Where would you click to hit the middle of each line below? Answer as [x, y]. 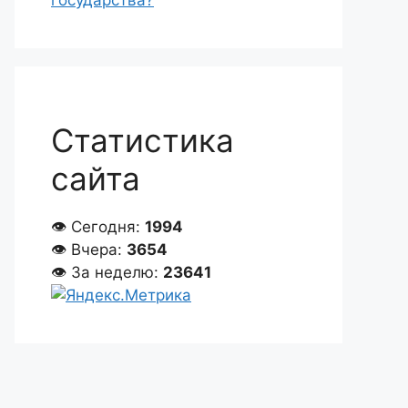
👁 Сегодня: [98, 227]
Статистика [143, 140]
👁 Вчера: [89, 250]
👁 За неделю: [107, 272]
